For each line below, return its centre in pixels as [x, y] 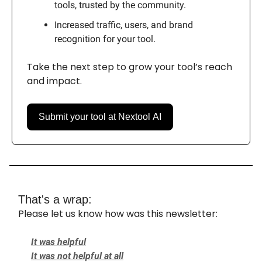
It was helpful [58, 242]
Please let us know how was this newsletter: [118, 214]
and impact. [54, 81]
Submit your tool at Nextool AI [100, 117]
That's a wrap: [55, 200]
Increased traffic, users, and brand [124, 25]
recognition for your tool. [105, 39]
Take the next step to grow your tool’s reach [130, 67]
